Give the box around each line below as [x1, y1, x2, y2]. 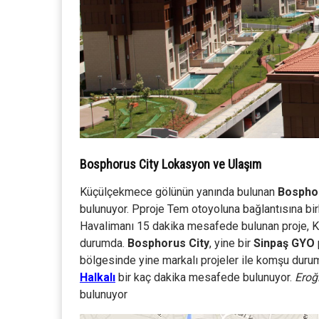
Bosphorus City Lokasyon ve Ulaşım [80, 157, 261, 172]
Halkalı [80, 271, 115, 285]
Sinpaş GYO [253, 236, 315, 251]
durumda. [80, 236, 127, 251]
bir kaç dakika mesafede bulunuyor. [115, 271, 292, 285]
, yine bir [209, 236, 253, 251]
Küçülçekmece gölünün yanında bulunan [80, 185, 278, 199]
